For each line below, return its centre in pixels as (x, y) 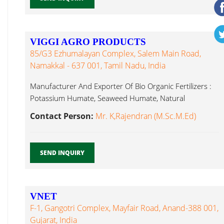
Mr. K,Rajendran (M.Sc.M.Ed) (146, 116)
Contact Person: (63, 116)
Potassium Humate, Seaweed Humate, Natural (107, 98)
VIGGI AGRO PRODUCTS (88, 42)
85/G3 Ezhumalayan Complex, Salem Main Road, (115, 53)
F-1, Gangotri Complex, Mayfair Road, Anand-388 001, (124, 208)
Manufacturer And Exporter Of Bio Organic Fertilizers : (121, 86)
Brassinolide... (53, 110)
